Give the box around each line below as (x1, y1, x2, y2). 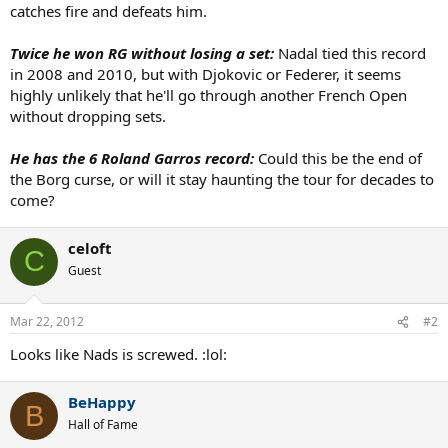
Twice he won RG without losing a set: (10, 42, 274, 63)
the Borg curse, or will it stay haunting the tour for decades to (10, 168, 434, 189)
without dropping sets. (10, 105, 166, 126)
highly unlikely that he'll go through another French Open (10, 84, 407, 105)
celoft (68, 237, 112, 258)
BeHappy (68, 392, 136, 412)
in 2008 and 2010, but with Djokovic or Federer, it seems (10, 63, 401, 84)
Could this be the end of (254, 147, 422, 168)
